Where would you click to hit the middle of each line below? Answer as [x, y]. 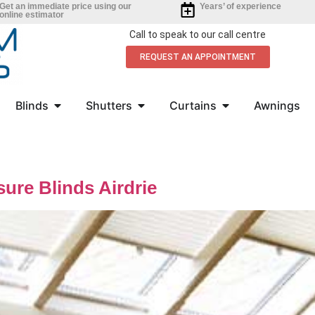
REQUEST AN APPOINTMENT [198, 57]
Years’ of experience [240, 6]
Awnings [277, 105]
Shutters [109, 105]
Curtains [193, 105]
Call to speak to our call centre [198, 34]
